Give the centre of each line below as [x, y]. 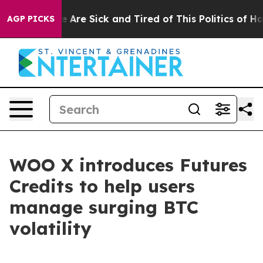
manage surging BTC [104, 207]
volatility [50, 228]
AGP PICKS [31, 19]
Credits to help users [102, 186]
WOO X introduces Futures [128, 165]
